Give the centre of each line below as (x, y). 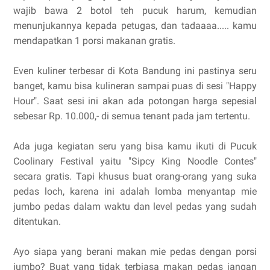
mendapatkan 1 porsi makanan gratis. (94, 41)
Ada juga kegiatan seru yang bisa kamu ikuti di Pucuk (135, 146)
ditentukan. (37, 222)
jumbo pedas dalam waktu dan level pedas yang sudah (135, 207)
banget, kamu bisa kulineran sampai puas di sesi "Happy (135, 86)
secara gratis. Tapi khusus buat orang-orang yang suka (135, 177)
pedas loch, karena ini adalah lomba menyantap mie (135, 192)
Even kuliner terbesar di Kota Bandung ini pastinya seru (135, 71)
